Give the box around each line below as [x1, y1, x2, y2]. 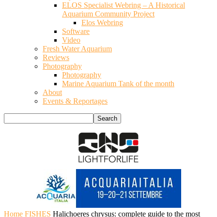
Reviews [43, 53, 69, 62]
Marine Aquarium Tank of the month [62, 79, 174, 88]
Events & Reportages [43, 97, 108, 105]
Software [62, 27, 90, 35]
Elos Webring [81, 18, 123, 27]
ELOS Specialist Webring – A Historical [62, 1, 185, 9]
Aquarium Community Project [62, 10, 155, 18]
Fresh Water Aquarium [43, 45, 112, 53]
